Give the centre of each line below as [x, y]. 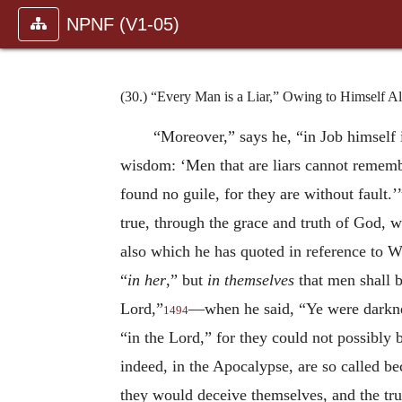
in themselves [251, 280]
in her [147, 280]
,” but [187, 280]
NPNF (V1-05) [123, 24]
